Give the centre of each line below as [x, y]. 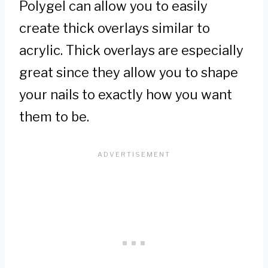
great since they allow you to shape [129, 72]
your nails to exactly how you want [126, 94]
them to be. [54, 116]
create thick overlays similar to [115, 28]
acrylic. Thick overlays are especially [131, 50]
